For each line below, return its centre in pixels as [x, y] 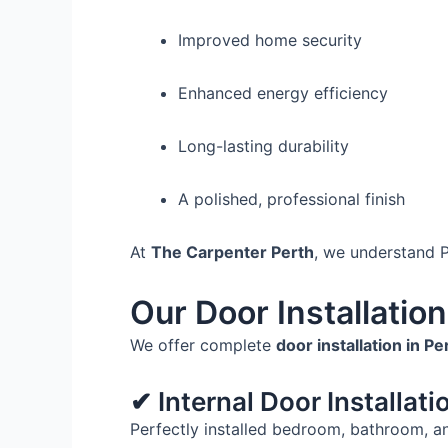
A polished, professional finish [291, 199]
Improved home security [270, 40]
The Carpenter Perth [232, 252]
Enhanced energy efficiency [283, 93]
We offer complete [203, 345]
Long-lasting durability [263, 146]
